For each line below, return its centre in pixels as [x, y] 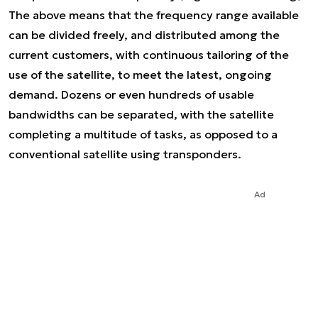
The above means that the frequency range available [154, 15]
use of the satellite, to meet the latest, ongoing [140, 75]
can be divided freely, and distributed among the [144, 35]
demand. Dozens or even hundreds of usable [131, 94]
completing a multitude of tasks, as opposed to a [143, 134]
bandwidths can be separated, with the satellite [141, 114]
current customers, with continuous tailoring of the [149, 55]
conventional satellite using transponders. [125, 154]
